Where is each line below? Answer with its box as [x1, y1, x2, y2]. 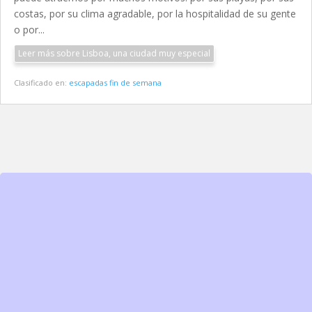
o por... [14, 23, 45, 37]
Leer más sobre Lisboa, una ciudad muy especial [18, 47, 210, 60]
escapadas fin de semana [69, 77, 162, 88]
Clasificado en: [14, 77, 69, 88]
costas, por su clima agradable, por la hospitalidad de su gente [14, 7, 296, 21]
